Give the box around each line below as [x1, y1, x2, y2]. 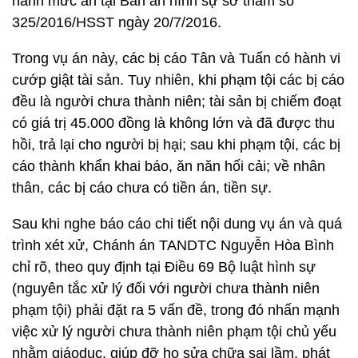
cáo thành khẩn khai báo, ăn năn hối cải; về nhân [12, 158, 325, 174]
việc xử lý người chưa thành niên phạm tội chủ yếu [12, 324, 336, 340]
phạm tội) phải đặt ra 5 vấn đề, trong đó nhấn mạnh [12, 302, 340, 318]
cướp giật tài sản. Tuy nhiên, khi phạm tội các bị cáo [12, 72, 344, 88]
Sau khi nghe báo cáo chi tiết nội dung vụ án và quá [12, 216, 342, 232]
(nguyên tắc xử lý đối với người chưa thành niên [12, 280, 320, 296]
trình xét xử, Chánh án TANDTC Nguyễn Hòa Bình [12, 237, 334, 253]
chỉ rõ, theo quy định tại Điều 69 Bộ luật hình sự [12, 259, 316, 275]
